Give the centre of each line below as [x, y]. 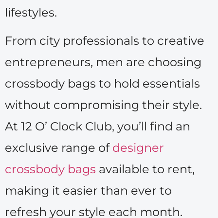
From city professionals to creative [105, 41]
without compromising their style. [103, 105]
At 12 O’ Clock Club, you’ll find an [98, 127]
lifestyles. [31, 12]
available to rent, [145, 169]
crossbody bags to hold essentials [102, 84]
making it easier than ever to [88, 191]
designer [138, 148]
